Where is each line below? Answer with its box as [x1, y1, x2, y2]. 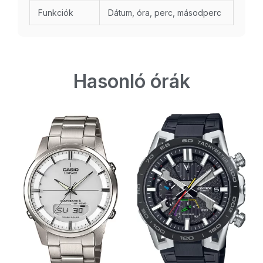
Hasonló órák [73, 70, 190, 93]
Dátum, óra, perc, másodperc [108, 8, 221, 18]
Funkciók [38, 8, 73, 18]
